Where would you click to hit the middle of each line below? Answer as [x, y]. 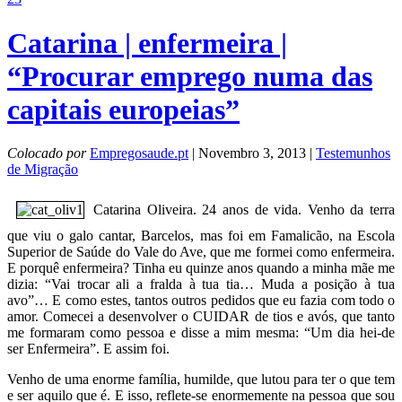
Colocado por [47, 153]
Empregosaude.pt [139, 153]
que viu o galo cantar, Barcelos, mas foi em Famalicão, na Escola [201, 236]
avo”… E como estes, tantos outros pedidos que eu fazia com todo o [201, 301]
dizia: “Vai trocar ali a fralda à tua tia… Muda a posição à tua [201, 284]
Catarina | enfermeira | [147, 43]
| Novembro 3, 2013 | [252, 153]
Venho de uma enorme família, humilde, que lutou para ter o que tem [201, 380]
